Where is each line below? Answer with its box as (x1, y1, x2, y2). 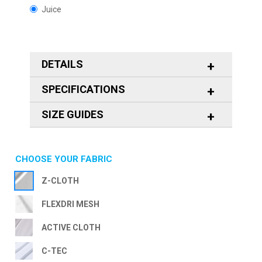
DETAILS (42, 57, 83, 70)
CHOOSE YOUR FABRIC (15, 153, 112, 164)
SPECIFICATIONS (42, 82, 125, 95)
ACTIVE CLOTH (42, 222, 101, 232)
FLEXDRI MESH (42, 199, 99, 209)
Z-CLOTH (42, 175, 79, 185)
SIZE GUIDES (42, 108, 104, 120)
